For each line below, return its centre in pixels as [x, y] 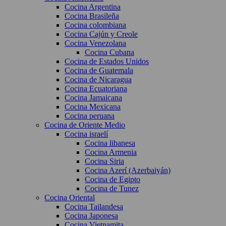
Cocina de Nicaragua [98, 79]
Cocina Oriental [70, 197]
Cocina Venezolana [95, 43]
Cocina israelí [86, 134]
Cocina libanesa [110, 143]
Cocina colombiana [95, 25]
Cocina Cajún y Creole [101, 34]
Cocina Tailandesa [94, 207]
